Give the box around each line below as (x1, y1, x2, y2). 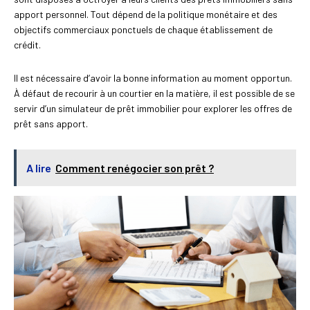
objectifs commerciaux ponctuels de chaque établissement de (14, 24, 273, 36)
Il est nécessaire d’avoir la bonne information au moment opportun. (14, 72, 292, 84)
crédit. (14, 39, 41, 51)
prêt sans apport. (14, 118, 88, 130)
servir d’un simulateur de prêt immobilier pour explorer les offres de (14, 102, 292, 115)
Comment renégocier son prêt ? (55, 161, 214, 175)
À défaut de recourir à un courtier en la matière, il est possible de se (14, 87, 295, 100)
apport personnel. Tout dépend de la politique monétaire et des (14, 8, 277, 21)
